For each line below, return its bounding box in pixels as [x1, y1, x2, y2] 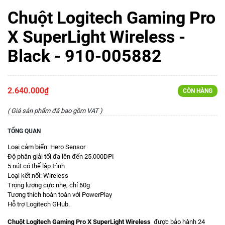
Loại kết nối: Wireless [8, 172, 68, 179]
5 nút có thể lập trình [8, 162, 65, 170]
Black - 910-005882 [8, 46, 162, 66]
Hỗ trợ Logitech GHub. [8, 200, 70, 208]
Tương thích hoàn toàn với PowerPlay [8, 191, 112, 198]
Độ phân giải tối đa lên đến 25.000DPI [8, 153, 114, 160]
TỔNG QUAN [8, 128, 41, 135]
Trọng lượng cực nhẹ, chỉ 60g [8, 181, 90, 189]
